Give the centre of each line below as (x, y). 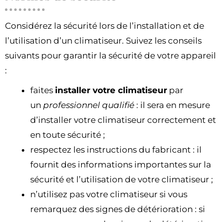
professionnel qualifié (89, 105)
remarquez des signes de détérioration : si (118, 209)
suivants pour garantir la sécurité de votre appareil (111, 56)
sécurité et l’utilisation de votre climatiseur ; (122, 180)
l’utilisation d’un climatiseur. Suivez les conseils (103, 41)
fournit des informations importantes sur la (121, 165)
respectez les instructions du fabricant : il (116, 150)
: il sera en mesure (172, 105)
